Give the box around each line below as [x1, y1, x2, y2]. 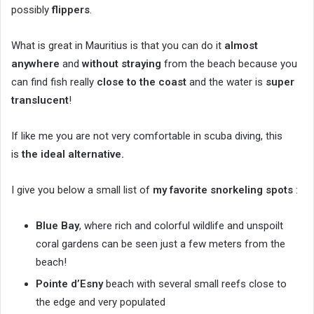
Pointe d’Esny [36, 278, 103, 291]
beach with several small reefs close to [103, 278, 287, 291]
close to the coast [97, 76, 186, 89]
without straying [82, 57, 161, 71]
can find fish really [11, 76, 97, 89]
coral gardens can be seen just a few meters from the [36, 238, 285, 251]
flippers [52, 4, 90, 17]
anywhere [11, 57, 60, 71]
